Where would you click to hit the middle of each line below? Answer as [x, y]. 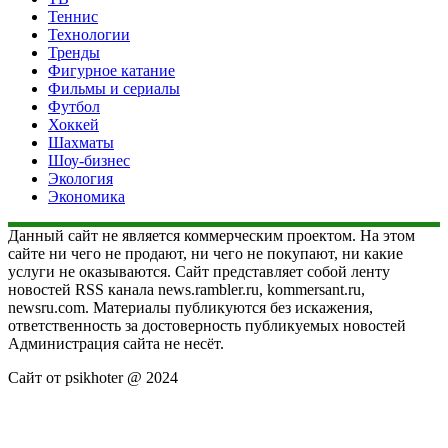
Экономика [86, 197]
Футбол [74, 107]
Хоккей [73, 125]
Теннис [73, 17]
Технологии [89, 35]
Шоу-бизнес [89, 161]
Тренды [74, 53]
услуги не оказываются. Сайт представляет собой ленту [199, 272]
